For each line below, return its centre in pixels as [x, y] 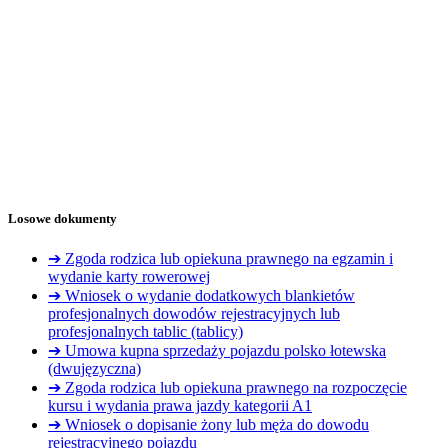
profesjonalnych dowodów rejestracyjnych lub [194, 314]
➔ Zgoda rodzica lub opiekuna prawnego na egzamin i [220, 259]
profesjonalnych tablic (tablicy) [145, 332]
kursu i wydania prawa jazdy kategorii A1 [180, 406]
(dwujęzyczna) [94, 369]
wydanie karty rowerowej [129, 277]
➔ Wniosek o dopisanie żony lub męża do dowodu [208, 425]
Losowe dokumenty [62, 218]
